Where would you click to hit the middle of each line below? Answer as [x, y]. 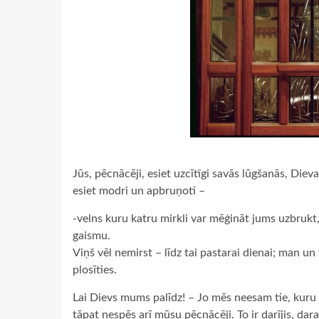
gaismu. [91, 236]
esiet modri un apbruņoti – [139, 191]
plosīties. [95, 270]
